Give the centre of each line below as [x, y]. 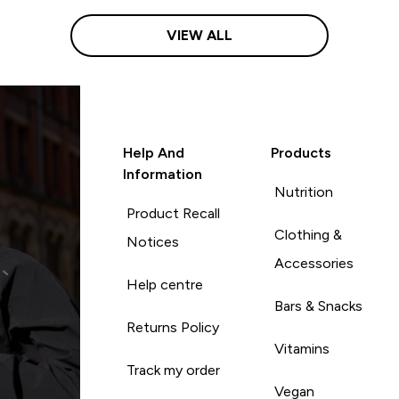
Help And [153, 152]
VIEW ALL [199, 35]
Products [301, 152]
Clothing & [308, 234]
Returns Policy [172, 327]
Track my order [173, 370]
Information [162, 174]
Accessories [313, 263]
